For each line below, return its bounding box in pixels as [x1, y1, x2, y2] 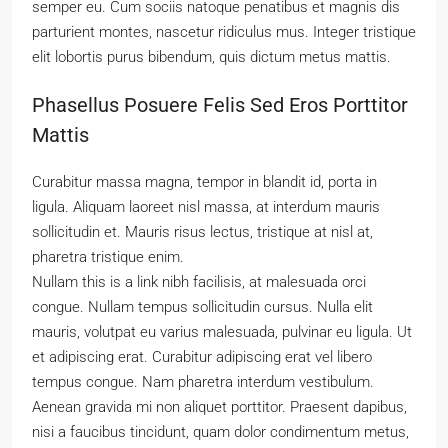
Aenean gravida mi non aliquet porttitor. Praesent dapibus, [32, 398, 407, 416]
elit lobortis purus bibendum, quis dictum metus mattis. [32, 48, 391, 66]
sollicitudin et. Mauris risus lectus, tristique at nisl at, [32, 223, 373, 241]
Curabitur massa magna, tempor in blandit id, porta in [32, 173, 377, 191]
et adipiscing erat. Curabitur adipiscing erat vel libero [32, 348, 372, 366]
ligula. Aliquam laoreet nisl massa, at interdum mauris [32, 198, 380, 216]
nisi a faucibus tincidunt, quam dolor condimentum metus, [32, 423, 409, 441]
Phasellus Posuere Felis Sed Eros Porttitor [32, 93, 408, 117]
